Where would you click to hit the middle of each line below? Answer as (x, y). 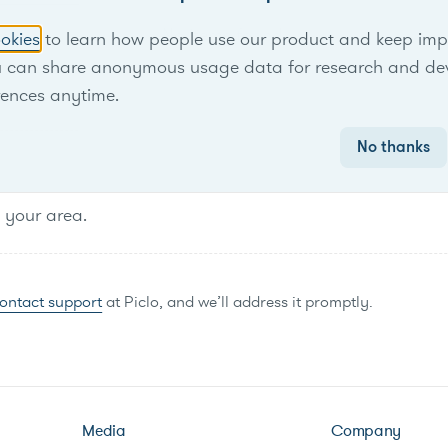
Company (366, 431)
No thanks (393, 147)
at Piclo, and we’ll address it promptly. (238, 302)
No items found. (224, 35)
